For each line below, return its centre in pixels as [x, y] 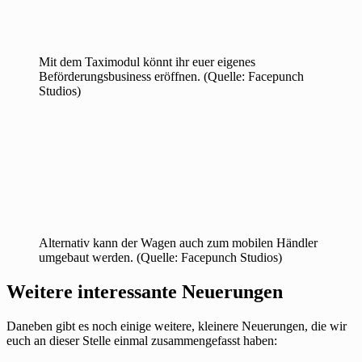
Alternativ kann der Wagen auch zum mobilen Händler [178, 243]
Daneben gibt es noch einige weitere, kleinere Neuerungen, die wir [177, 326]
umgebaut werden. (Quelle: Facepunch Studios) [160, 258]
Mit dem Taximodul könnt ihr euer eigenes [147, 62]
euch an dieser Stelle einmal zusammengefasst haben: [142, 340]
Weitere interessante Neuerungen [145, 291]
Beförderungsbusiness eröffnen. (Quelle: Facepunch [171, 77]
